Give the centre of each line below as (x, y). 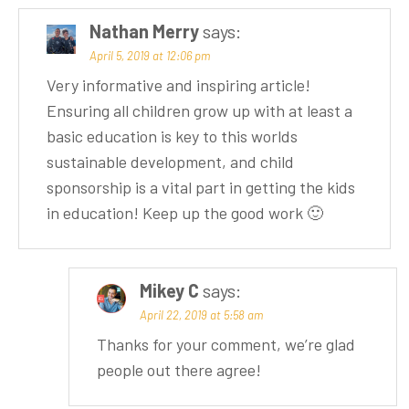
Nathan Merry (144, 31)
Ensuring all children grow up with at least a (199, 110)
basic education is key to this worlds (172, 136)
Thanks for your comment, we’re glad (226, 344)
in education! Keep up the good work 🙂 (185, 212)
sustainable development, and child (170, 161)
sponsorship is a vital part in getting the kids (201, 187)
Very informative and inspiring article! (178, 84)
